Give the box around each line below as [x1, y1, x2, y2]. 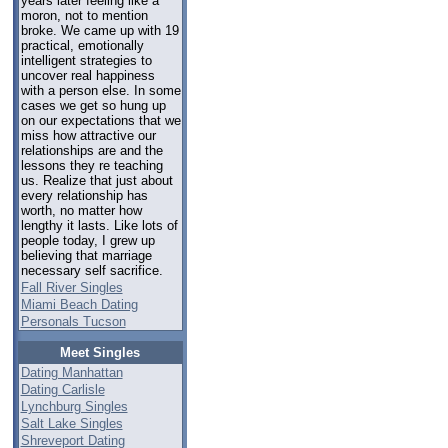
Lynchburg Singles [20, 399, 128, 414]
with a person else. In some [20, 82, 181, 98]
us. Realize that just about [20, 172, 173, 188]
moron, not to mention [20, 7, 148, 23]
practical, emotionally [20, 37, 144, 53]
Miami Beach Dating [20, 297, 138, 312]
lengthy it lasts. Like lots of [20, 217, 178, 233]
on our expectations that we [20, 112, 181, 128]
